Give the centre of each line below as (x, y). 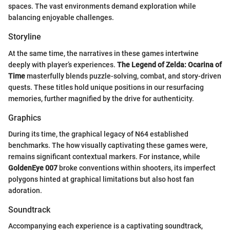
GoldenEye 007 (33, 168)
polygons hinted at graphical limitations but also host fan (101, 179)
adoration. (25, 190)
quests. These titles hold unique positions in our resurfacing (106, 87)
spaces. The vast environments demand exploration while (102, 6)
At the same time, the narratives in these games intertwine (103, 53)
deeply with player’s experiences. (63, 64)
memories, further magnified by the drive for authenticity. (101, 98)
